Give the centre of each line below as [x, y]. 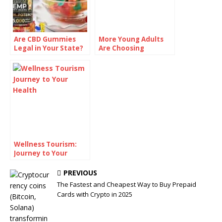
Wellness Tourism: [45, 144]
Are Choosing [121, 48]
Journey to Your [41, 153]
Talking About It [126, 66]
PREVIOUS [80, 172]
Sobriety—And [124, 57]
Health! [27, 162]
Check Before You [44, 57]
